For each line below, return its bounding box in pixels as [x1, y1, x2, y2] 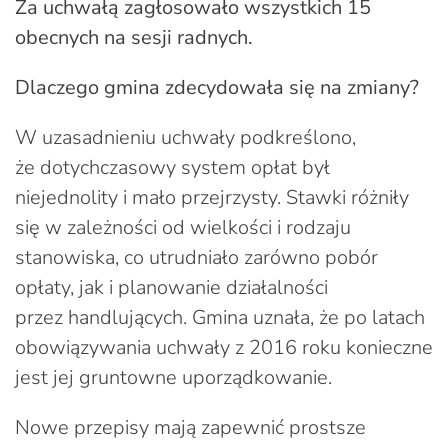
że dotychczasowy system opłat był [15, 153, 330, 181]
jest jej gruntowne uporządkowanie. [15, 363, 332, 391]
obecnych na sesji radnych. [15, 23, 253, 51]
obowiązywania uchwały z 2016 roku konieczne [15, 333, 433, 361]
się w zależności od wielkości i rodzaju [15, 213, 351, 241]
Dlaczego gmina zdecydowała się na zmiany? [15, 73, 419, 101]
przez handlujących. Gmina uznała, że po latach [15, 303, 425, 331]
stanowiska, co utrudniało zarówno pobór [15, 243, 378, 271]
